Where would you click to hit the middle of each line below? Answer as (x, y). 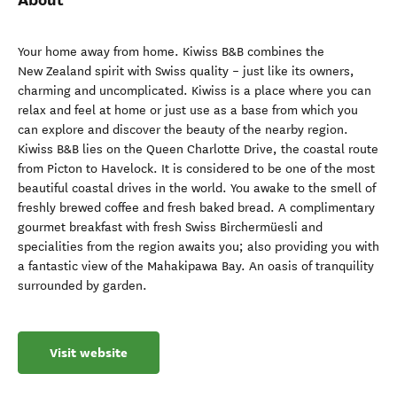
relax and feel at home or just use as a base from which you (188, 110)
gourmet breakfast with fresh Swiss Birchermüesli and (170, 227)
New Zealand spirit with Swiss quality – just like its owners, (186, 71)
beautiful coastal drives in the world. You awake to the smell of (197, 188)
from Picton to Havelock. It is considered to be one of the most (196, 169)
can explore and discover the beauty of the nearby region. (183, 130)
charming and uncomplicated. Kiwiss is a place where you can (195, 91)
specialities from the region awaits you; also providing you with (198, 247)
